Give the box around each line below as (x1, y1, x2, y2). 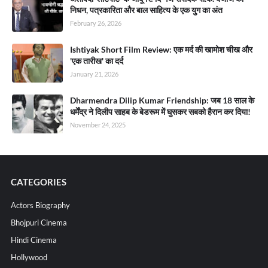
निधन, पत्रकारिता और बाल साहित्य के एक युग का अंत (70, 5, 223, 16)
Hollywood (10, 252, 47, 263)
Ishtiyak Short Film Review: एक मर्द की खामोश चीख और (70, 44, 252, 55)
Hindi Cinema (10, 235, 57, 245)
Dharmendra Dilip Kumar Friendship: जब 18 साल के (70, 95, 254, 106)
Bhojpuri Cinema (10, 218, 67, 228)
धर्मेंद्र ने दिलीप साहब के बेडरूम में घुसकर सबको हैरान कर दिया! (70, 106, 251, 117)
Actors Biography (10, 200, 70, 211)
